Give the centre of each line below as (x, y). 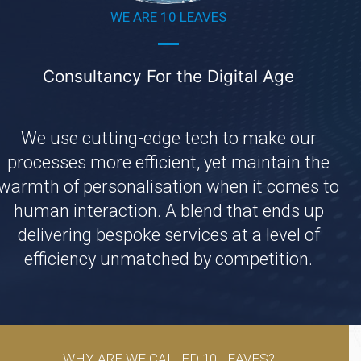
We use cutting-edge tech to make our (168, 139)
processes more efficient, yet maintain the (168, 163)
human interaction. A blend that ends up (168, 211)
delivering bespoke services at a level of (168, 235)
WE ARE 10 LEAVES (168, 17)
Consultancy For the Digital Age (168, 77)
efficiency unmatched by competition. (168, 259)
